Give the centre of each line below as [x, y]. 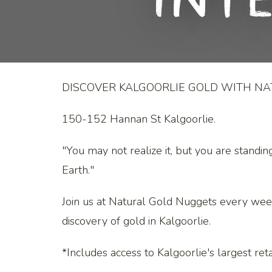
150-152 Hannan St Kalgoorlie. [139, 119]
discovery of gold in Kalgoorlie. [136, 221]
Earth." [78, 170]
